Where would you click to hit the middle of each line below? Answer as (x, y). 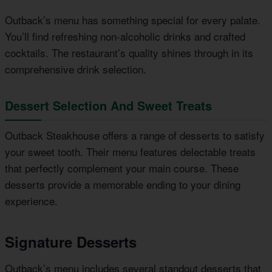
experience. (31, 201)
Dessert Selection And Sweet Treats (108, 106)
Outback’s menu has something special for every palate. (133, 20)
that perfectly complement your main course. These (122, 168)
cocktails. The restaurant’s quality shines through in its (129, 53)
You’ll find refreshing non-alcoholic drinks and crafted (125, 36)
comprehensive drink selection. (76, 69)
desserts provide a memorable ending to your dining (123, 185)
